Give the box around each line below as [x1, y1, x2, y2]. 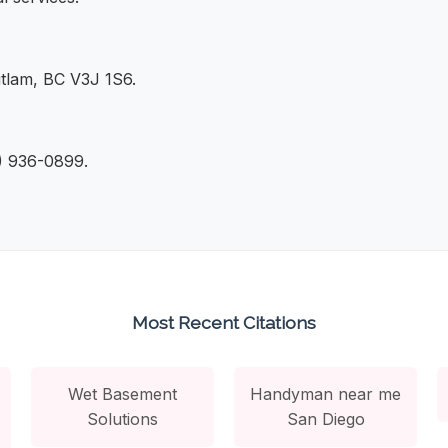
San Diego [286, 408, 365, 429]
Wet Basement [67, 383, 177, 404]
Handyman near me [250, 383, 402, 404]
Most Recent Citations [132, 311, 316, 333]
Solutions [86, 408, 158, 429]
